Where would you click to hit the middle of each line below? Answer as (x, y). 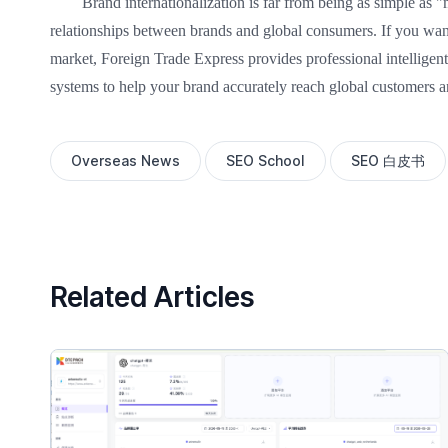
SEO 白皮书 (387, 161)
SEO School (265, 161)
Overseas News (125, 161)
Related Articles (152, 297)
